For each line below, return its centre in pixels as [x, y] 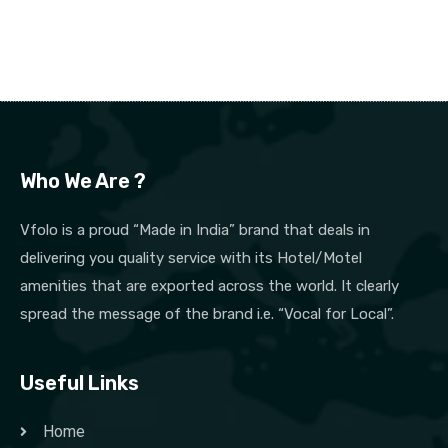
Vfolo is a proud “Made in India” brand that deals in [195, 230]
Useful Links [79, 383]
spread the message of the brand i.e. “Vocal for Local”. [207, 314]
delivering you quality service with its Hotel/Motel [191, 258]
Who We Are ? [83, 181]
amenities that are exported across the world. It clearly [209, 286]
